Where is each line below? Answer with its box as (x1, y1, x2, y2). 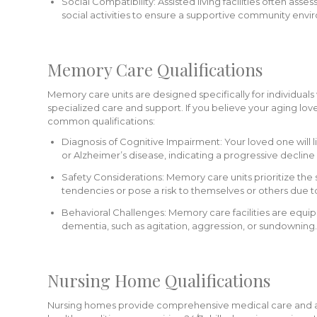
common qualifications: (47, 115, 155, 127)
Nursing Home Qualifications (47, 269, 270, 292)
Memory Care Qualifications (47, 58, 263, 81)
